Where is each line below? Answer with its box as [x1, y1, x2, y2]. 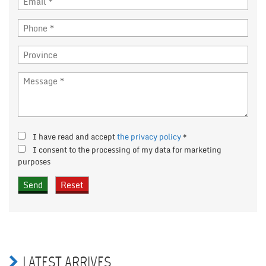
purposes [18, 155, 52, 169]
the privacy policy [117, 130, 181, 144]
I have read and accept [33, 130, 117, 144]
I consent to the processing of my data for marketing [33, 143, 221, 157]
